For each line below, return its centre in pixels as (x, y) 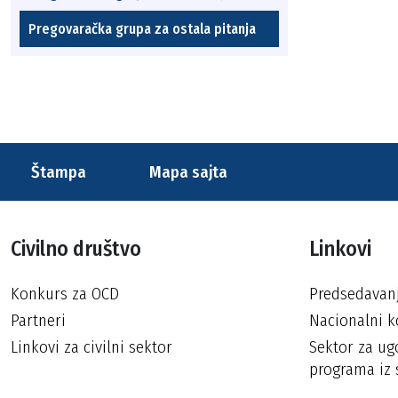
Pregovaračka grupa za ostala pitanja (142, 29)
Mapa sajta (187, 172)
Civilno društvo (76, 249)
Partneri (38, 320)
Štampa (57, 172)
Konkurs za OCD (65, 294)
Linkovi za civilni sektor (92, 347)
